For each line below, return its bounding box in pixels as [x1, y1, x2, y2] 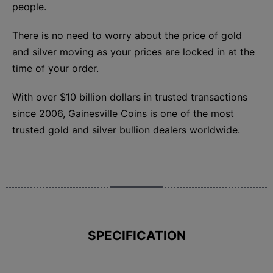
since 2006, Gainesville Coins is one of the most [12, 107, 234, 119]
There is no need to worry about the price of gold [12, 29, 242, 41]
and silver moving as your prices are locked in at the [12, 45, 255, 58]
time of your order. [12, 62, 99, 74]
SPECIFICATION [87, 227, 186, 243]
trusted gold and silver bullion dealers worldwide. [12, 123, 240, 136]
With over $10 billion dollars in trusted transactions [12, 90, 247, 103]
